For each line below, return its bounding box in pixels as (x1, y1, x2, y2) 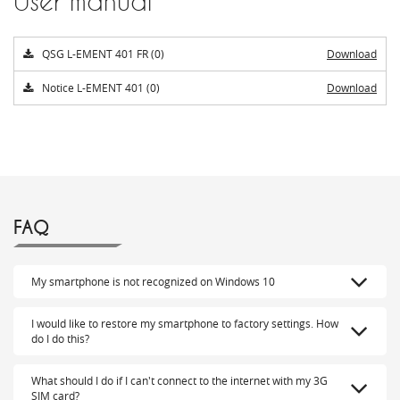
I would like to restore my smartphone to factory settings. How (31, 316, 338, 331)
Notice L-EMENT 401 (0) (42, 80, 160, 96)
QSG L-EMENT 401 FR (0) (42, 46, 164, 62)
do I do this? (31, 331, 89, 346)
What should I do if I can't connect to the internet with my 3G (31, 373, 328, 388)
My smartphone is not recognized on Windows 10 (31, 274, 275, 289)
